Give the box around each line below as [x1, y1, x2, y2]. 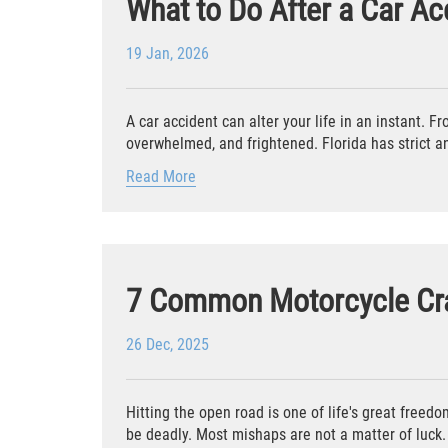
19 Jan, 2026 [126, 43, 209, 63]
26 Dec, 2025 [126, 334, 209, 354]
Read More [126, 166, 196, 186]
